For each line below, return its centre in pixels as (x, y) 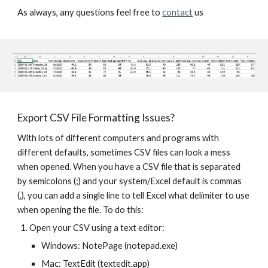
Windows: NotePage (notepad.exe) (110, 246)
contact (178, 12)
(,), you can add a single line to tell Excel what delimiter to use (134, 195)
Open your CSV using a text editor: (97, 228)
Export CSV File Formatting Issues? (96, 118)
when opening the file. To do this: (81, 210)
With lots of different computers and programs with (118, 138)
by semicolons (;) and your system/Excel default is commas (130, 181)
